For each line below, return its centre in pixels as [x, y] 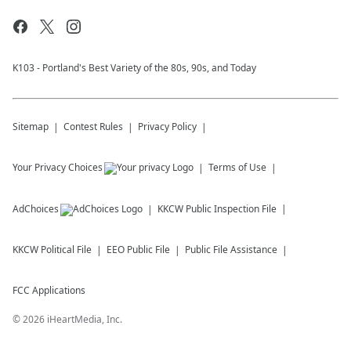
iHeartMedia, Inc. [85, 319]
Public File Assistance [231, 250]
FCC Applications [49, 290]
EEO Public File [138, 250]
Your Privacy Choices [58, 167]
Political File [66, 250]
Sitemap [31, 127]
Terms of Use [237, 167]
